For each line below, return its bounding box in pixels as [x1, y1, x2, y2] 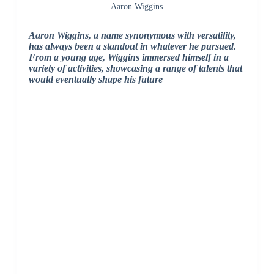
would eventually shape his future [28, 74, 163, 85]
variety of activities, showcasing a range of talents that [28, 63, 242, 74]
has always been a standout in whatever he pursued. [28, 41, 236, 52]
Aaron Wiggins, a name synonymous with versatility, [28, 30, 236, 41]
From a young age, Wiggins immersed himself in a [28, 52, 229, 63]
